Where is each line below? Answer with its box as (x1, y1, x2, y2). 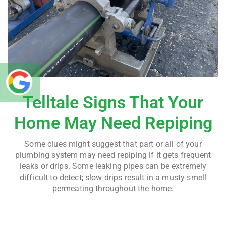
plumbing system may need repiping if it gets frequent (15, 150, 211, 160)
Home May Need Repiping (14, 112, 212, 133)
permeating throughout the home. (52, 184, 174, 194)
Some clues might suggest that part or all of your (24, 139, 202, 149)
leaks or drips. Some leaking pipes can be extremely (19, 161, 207, 172)
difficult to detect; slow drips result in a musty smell (19, 173, 207, 183)
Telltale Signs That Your (23, 92, 203, 113)
